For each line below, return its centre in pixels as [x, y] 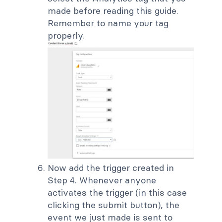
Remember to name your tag [108, 23]
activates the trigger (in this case [117, 193]
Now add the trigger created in [111, 168]
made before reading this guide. [113, 10]
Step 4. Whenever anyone [102, 180]
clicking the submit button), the [113, 205]
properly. [66, 35]
